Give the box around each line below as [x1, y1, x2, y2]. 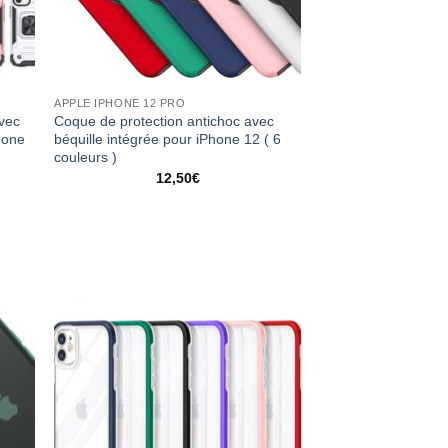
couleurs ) [54, 149, 118, 166]
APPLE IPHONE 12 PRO [54, 97, 186, 110]
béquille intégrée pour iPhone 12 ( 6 [54, 131, 282, 148]
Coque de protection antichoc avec [54, 113, 275, 130]
